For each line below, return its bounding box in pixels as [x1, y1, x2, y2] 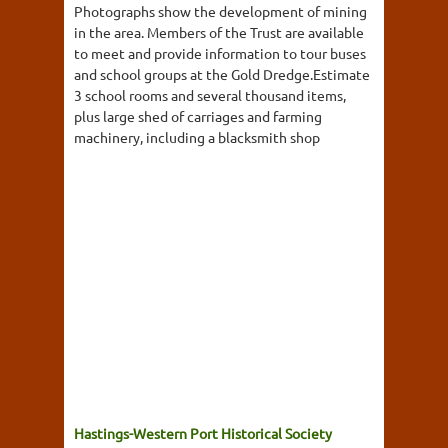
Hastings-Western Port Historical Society [74, 423, 332, 442]
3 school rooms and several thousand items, [74, 85, 346, 104]
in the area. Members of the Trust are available [74, 22, 364, 41]
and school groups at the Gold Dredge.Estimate [74, 64, 370, 83]
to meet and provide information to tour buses [74, 43, 366, 62]
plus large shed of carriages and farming [74, 106, 322, 125]
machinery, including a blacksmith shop [74, 127, 320, 146]
